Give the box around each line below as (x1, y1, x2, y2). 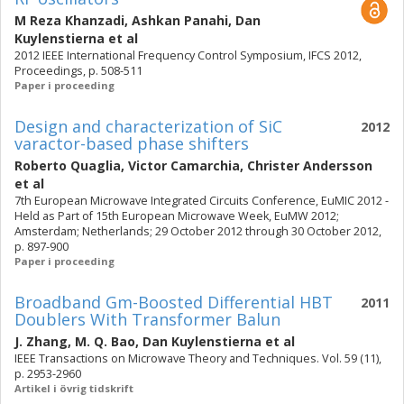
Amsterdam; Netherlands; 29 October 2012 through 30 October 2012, (14, 224, 381, 239)
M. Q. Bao (75, 333, 135, 350)
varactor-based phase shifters (14, 133, 249, 154)
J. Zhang (14, 333, 68, 350)
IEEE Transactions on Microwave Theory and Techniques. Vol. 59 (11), (14, 351, 381, 366)
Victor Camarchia (128, 157, 240, 174)
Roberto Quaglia (14, 157, 121, 174)
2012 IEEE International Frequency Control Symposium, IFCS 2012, (14, 48, 362, 63)
